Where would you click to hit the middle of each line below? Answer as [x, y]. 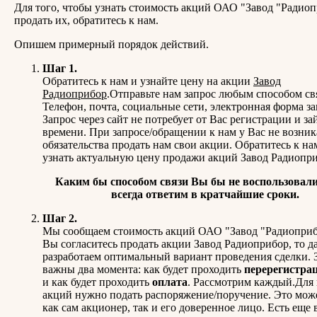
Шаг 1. [60, 68]
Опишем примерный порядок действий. [111, 44]
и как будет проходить [97, 282]
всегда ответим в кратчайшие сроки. [205, 194]
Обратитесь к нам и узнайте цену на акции [148, 81]
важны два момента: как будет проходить [143, 269]
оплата [170, 282]
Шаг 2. [60, 218]
